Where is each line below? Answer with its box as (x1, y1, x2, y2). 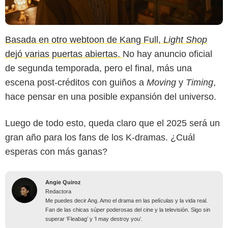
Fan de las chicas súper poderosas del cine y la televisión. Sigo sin (45, 206, 210, 213)
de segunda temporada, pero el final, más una (5, 63, 192, 73)
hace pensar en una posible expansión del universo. (5, 91, 216, 102)
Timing (186, 77, 213, 88)
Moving (144, 77, 179, 88)
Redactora (45, 188, 71, 194)
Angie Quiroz (45, 179, 81, 185)
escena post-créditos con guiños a (5, 77, 144, 88)
